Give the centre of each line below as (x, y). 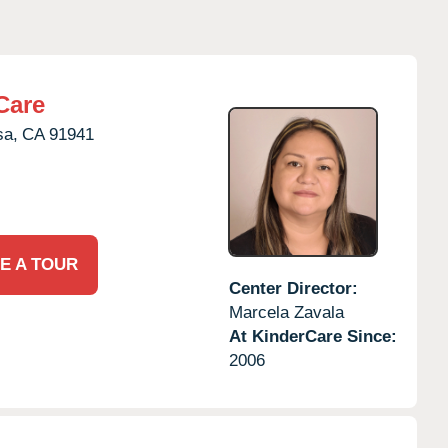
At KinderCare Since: (312, 336)
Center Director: (293, 288)
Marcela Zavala (286, 312)
